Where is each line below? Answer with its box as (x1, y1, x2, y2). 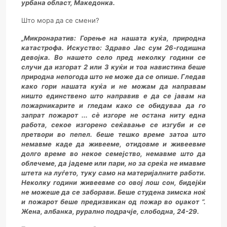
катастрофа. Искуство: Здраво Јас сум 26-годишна (21, 44, 206, 52)
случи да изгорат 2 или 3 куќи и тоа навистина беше (21, 63, 206, 71)
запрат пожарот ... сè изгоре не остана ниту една (21, 111, 206, 120)
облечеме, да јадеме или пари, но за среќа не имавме (21, 159, 206, 168)
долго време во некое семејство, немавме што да (21, 149, 206, 158)
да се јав (147, 92, 185, 100)
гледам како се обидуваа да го (87, 101, 206, 110)
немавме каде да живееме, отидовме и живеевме (21, 140, 206, 148)
